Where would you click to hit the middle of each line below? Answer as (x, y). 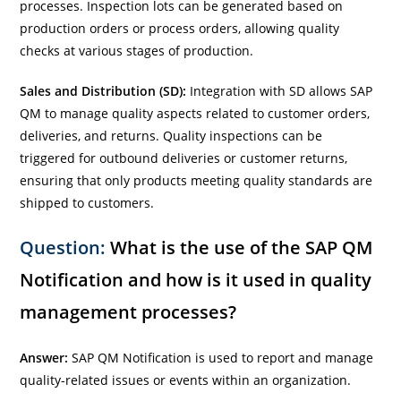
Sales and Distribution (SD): (103, 90)
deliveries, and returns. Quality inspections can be (171, 135)
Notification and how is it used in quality (196, 279)
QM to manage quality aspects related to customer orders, (195, 113)
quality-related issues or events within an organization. (186, 380)
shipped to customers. (87, 202)
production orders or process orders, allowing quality (180, 28)
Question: (63, 247)
